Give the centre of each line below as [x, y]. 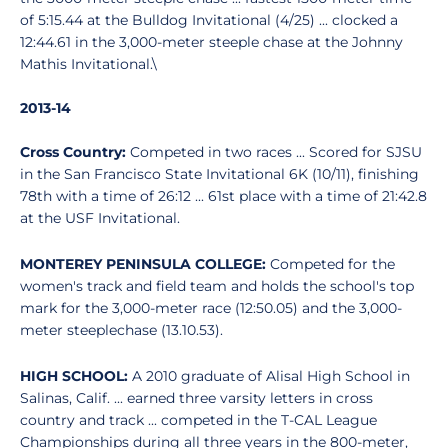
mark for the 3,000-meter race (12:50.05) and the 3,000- [211, 308]
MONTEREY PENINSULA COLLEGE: [143, 264]
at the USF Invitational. [100, 218]
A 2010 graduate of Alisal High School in [269, 376]
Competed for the [330, 264]
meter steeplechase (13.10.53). [121, 330]
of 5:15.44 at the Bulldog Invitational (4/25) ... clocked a [209, 20]
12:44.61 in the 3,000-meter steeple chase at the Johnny [211, 42]
